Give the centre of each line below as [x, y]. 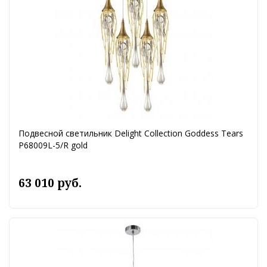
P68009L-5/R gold [53, 145]
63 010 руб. [50, 183]
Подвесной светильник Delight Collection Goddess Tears [131, 133]
